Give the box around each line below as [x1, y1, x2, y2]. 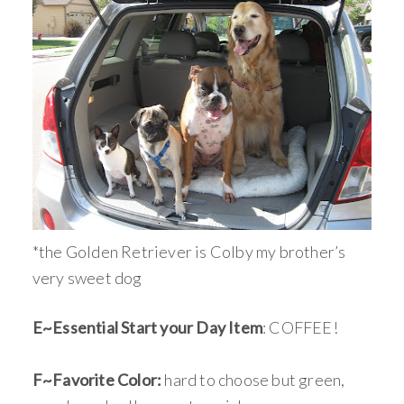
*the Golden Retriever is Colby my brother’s [32, 242, 346, 262]
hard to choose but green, [161, 370, 345, 390]
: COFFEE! [262, 317, 338, 337]
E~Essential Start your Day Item [32, 317, 263, 337]
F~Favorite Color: [32, 370, 162, 390]
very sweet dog [32, 268, 142, 288]
